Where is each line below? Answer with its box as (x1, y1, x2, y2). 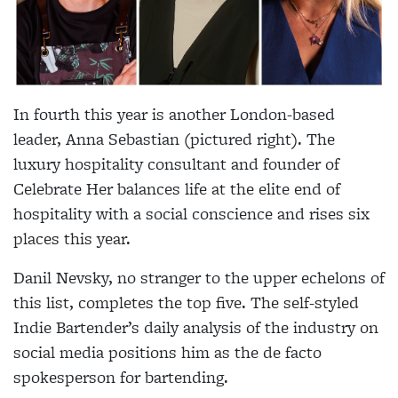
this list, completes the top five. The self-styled (13, 291, 359, 314)
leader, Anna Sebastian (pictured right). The (13, 127, 335, 151)
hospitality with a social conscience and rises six (13, 202, 370, 226)
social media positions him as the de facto (13, 340, 322, 364)
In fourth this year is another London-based (13, 102, 335, 126)
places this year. (13, 227, 131, 251)
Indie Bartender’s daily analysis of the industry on (13, 315, 378, 339)
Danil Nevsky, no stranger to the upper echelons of (13, 266, 385, 290)
